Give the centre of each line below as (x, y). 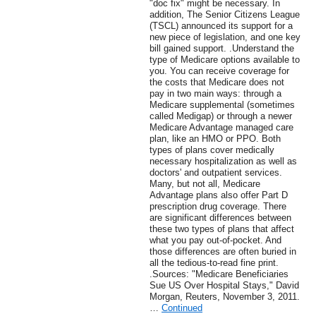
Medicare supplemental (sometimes (222, 105)
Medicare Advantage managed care (221, 128)
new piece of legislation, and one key (225, 37)
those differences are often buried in (223, 252)
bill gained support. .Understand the (222, 49)
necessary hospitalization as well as (223, 162)
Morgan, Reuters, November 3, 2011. (225, 297)
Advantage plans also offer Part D (219, 195)
